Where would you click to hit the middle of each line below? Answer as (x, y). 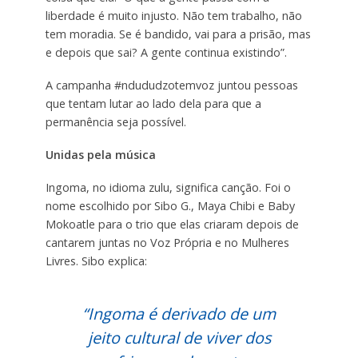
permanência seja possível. (115, 122)
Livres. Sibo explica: (96, 261)
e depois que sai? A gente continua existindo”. (166, 53)
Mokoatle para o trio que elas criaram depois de (172, 225)
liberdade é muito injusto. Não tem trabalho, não (173, 16)
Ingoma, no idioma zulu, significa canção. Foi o (168, 188)
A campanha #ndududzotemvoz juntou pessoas (171, 86)
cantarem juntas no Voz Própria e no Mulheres (167, 243)
